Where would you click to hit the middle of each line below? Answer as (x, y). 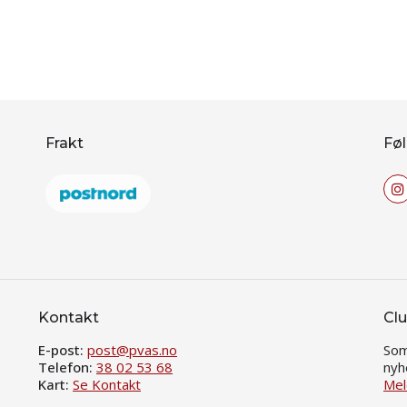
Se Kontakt (107, 385)
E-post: (63, 350)
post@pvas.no (132, 350)
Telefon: (67, 367)
